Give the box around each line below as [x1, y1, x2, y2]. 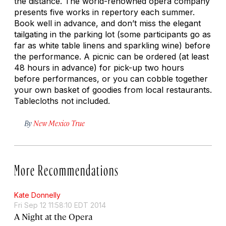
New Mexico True [33, 118, 85, 128]
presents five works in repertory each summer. [14, 7, 195, 17]
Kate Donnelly [14, 190, 61, 199]
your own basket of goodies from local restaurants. [14, 84, 212, 95]
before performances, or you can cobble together [14, 73, 208, 84]
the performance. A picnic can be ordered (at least [14, 51, 209, 62]
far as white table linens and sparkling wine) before [14, 40, 210, 50]
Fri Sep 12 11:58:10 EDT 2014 [14, 200, 106, 209]
